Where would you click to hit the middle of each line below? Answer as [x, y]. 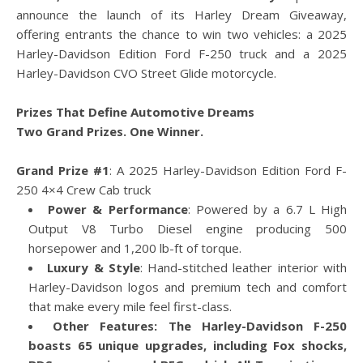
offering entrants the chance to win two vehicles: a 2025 [181, 34]
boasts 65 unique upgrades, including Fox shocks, [188, 345]
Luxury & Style [94, 267]
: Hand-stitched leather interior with [243, 267]
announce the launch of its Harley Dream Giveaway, [181, 15]
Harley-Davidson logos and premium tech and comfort [188, 287]
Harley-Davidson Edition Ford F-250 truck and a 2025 [181, 53]
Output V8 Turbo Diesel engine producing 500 [188, 228]
